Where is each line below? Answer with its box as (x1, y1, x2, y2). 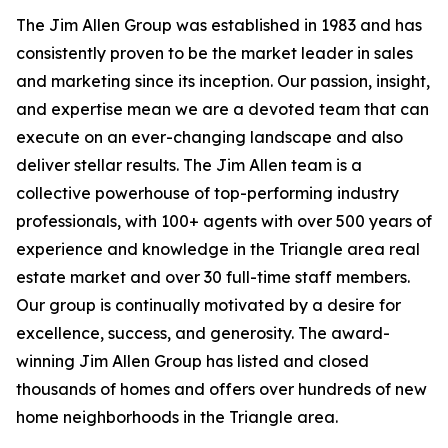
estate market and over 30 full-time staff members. (16, 267, 410, 288)
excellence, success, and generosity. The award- (16, 323, 390, 344)
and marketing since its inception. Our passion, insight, (16, 71, 430, 92)
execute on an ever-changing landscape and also (16, 127, 403, 148)
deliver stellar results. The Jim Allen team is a (16, 155, 362, 176)
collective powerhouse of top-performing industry (16, 183, 399, 204)
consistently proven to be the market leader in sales (16, 43, 413, 64)
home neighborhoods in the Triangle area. (16, 407, 338, 428)
